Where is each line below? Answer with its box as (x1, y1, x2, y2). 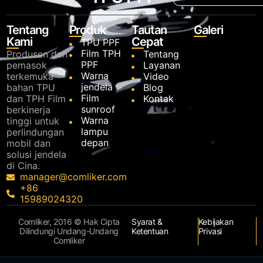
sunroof (80, 103, 115, 116)
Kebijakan (198, 217, 234, 227)
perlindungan (6, 126, 65, 139)
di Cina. (6, 160, 41, 172)
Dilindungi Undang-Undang (19, 226, 119, 237)
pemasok (6, 59, 48, 72)
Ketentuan (131, 226, 168, 237)
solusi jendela (6, 149, 67, 161)
